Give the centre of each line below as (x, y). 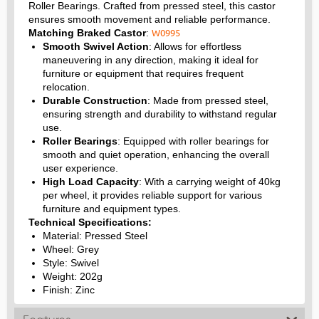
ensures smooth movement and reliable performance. (150, 20)
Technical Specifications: (90, 223)
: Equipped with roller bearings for (193, 141)
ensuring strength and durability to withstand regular (160, 114)
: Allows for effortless (195, 47)
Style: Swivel (71, 263)
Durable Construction (95, 101)
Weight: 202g (73, 277)
